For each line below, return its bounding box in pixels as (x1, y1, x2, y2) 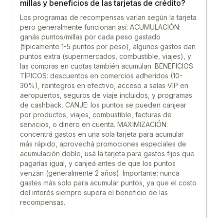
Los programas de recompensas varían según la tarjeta (20, 13, 197, 21)
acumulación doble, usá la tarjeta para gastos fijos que (20, 149, 195, 158)
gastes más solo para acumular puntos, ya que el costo (20, 179, 197, 187)
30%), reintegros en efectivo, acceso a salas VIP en (20, 81, 188, 90)
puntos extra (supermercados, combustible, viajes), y (20, 52, 191, 60)
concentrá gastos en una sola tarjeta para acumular (20, 130, 184, 138)
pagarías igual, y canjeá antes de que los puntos (20, 159, 176, 167)
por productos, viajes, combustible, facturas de (20, 110, 172, 119)
